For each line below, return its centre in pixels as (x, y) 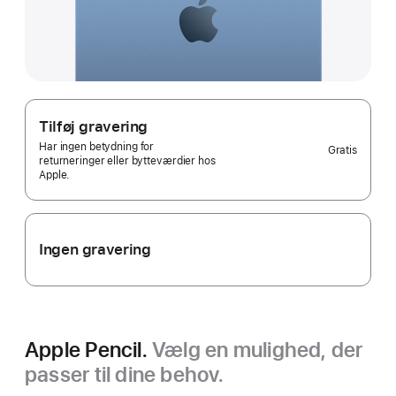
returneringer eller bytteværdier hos (127, 161)
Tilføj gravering (94, 126)
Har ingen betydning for (97, 147)
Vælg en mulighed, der (258, 350)
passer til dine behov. (124, 374)
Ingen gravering (95, 249)
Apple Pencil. (89, 350)
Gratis (342, 150)
